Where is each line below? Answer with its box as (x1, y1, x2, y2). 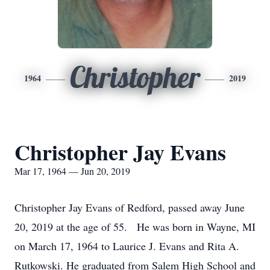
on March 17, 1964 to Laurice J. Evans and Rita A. (14, 239, 239, 253)
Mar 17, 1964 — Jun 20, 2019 (14, 165, 130, 177)
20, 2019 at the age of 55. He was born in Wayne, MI (14, 219, 256, 234)
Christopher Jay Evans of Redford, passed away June (14, 200, 245, 215)
